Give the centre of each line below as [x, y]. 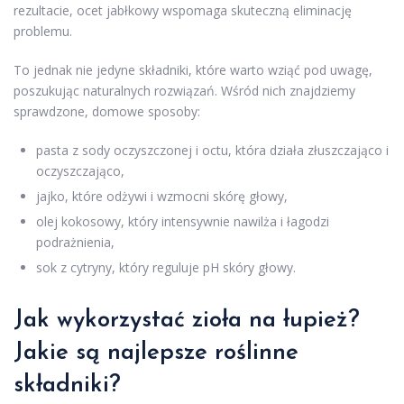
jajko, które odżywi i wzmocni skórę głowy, [162, 197]
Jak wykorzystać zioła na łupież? [187, 321]
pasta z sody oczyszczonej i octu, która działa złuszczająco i [212, 151]
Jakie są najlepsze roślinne [156, 353]
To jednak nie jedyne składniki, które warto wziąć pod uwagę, [193, 70]
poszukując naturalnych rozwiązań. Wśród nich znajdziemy [184, 91]
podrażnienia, [75, 243]
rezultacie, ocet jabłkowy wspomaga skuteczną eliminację [183, 11]
